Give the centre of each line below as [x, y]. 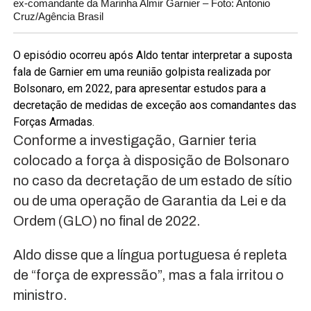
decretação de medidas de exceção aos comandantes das [154, 105]
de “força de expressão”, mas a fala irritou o [148, 275]
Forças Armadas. [53, 121]
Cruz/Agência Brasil [58, 16]
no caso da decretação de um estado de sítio [152, 180]
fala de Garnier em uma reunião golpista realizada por [142, 72]
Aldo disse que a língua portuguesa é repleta [150, 254]
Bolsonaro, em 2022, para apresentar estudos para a [139, 88]
